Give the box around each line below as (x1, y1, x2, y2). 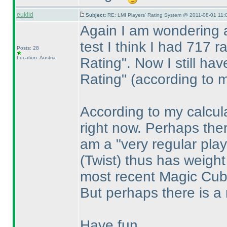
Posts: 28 (16, 45, 39, 51)
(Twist (80, 153, 117, 168)
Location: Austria (16, 55, 56, 60)
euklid (16, 11, 33, 18)
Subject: (85, 12, 107, 18)
